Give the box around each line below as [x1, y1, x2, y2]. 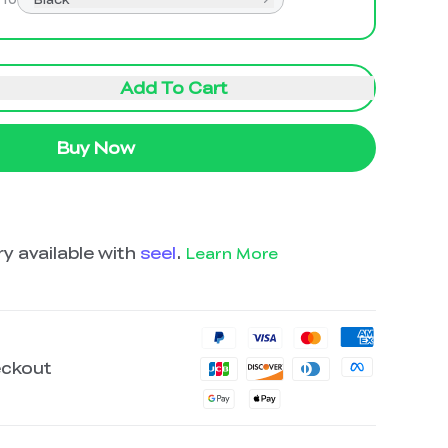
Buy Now [57, 135, 135, 159]
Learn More [186, 242, 278, 263]
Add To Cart [120, 75, 228, 99]
